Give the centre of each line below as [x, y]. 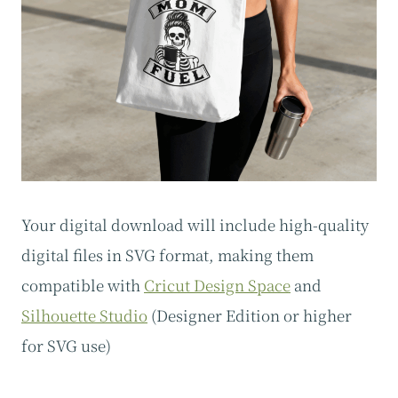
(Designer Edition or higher [250, 315]
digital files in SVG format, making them [167, 255]
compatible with [83, 285]
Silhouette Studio [84, 315]
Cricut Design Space [217, 285]
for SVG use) [66, 346]
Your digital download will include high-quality [195, 225]
